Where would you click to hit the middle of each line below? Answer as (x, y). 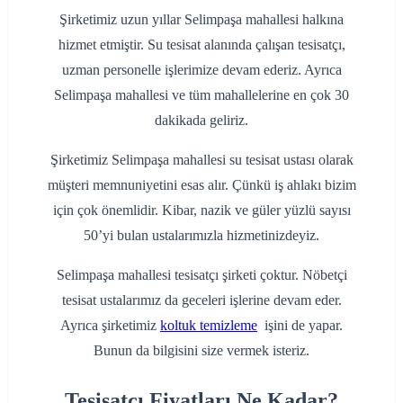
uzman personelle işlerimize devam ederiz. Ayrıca (201, 69)
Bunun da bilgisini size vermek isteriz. (201, 350)
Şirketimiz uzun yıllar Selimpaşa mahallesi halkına (201, 19)
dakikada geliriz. (201, 120)
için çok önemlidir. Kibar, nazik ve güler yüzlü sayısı (201, 210)
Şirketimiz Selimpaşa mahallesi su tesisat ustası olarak (201, 159)
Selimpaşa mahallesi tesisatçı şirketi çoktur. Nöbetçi (201, 274)
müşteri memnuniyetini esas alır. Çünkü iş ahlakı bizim (201, 184)
